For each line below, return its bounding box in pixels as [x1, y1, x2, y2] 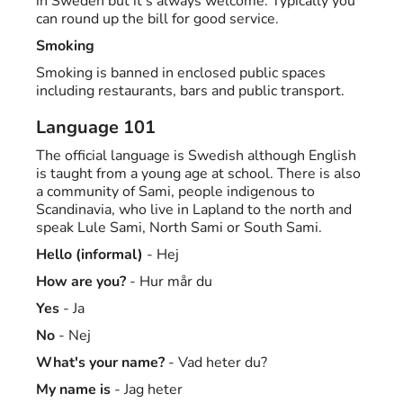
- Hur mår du [126, 272, 212, 292]
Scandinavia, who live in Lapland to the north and [36, 200, 352, 220]
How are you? [36, 272, 126, 292]
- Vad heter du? [165, 353, 267, 373]
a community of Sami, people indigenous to [36, 182, 315, 202]
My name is [36, 380, 111, 400]
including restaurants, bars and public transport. [36, 81, 345, 102]
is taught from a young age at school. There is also [36, 164, 361, 184]
